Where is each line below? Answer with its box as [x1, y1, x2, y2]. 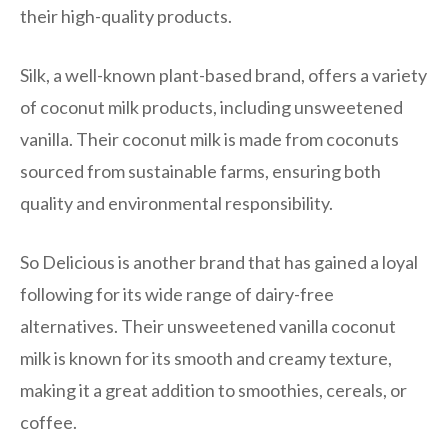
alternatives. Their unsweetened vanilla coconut [20, 314, 396, 337]
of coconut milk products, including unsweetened [20, 95, 403, 118]
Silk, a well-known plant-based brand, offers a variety [20, 63, 427, 86]
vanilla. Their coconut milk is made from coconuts [20, 127, 399, 150]
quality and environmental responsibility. [20, 191, 333, 214]
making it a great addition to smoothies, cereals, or [20, 378, 407, 401]
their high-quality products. [20, 4, 232, 27]
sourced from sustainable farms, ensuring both [20, 159, 381, 182]
